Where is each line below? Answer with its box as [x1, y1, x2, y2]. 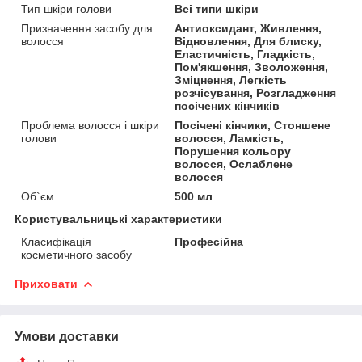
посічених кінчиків [175, 99, 280, 112]
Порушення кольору [175, 144, 292, 158]
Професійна [175, 234, 244, 248]
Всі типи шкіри [175, 2, 259, 15]
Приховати [15, 276, 78, 290]
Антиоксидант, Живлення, [175, 21, 322, 35]
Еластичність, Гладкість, [175, 47, 316, 61]
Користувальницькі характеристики [15, 212, 222, 225]
